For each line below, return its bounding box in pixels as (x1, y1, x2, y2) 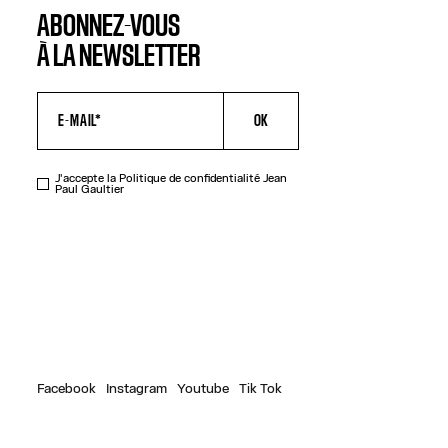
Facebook (37, 380, 97, 397)
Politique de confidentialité (119, 171, 261, 186)
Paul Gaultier (55, 182, 125, 197)
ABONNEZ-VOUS (37, 12, 181, 43)
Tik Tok (239, 380, 283, 397)
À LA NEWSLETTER (37, 42, 202, 73)
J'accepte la (55, 171, 120, 186)
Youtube (177, 380, 230, 397)
